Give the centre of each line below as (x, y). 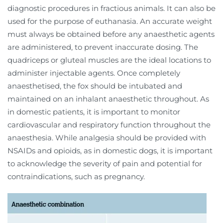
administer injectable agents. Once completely (94, 73)
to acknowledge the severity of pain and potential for (105, 163)
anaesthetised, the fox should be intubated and (95, 86)
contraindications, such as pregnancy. (76, 176)
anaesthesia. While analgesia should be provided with (107, 137)
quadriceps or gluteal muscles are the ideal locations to (109, 60)
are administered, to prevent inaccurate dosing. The (103, 47)
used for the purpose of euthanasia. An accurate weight (110, 21)
